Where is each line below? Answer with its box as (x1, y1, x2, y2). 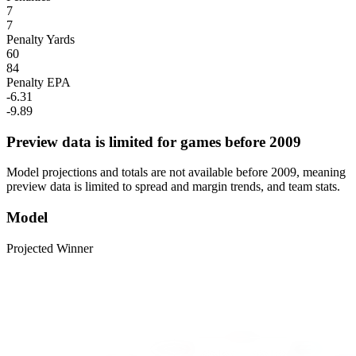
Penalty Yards (6, 32, 75, 46)
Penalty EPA (6, 75, 71, 89)
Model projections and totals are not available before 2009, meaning (6, 165, 346, 180)
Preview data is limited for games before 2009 (6, 133, 301, 150)
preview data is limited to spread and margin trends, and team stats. (6, 180, 340, 194)
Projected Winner (6, 241, 93, 255)
